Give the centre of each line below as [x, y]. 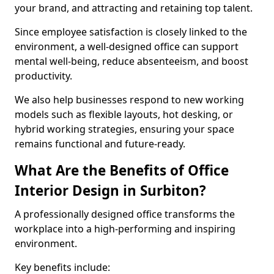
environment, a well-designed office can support [127, 46]
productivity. [43, 76]
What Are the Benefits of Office [122, 170]
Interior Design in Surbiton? [110, 191]
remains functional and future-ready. [100, 144]
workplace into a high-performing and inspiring [125, 229]
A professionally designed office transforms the [125, 214]
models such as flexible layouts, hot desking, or [124, 114]
